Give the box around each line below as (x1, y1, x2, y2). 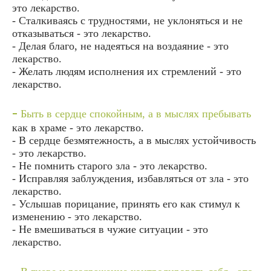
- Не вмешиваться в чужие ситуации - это (12, 223, 208, 235)
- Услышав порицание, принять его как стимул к (12, 197, 240, 210)
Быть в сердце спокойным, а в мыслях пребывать (18, 107, 251, 120)
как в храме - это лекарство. (12, 121, 144, 134)
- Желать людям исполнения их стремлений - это (12, 65, 241, 77)
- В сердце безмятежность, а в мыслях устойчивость (12, 134, 256, 146)
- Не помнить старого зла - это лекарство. (12, 159, 207, 172)
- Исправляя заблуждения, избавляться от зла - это (12, 172, 249, 184)
